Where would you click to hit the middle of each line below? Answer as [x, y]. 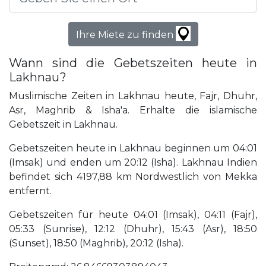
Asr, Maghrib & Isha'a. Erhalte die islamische [133, 110]
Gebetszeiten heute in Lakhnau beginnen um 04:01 [133, 148]
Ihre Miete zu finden [126, 35]
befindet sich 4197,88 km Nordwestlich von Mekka [133, 177]
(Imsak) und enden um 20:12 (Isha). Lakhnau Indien [133, 163]
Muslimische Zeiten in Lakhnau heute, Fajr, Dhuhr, [133, 96]
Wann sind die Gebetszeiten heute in [133, 63]
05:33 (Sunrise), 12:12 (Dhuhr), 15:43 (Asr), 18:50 [133, 229]
